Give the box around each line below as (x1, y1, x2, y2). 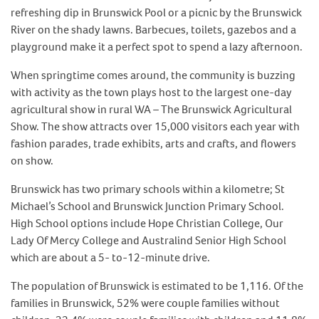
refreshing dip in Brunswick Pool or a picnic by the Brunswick (11, 5, 302, 20)
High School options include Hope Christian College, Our (11, 216, 283, 231)
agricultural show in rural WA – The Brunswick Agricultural (11, 102, 292, 117)
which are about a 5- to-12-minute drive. (11, 250, 210, 265)
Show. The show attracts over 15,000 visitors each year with (11, 119, 300, 134)
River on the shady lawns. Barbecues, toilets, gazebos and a (11, 22, 296, 37)
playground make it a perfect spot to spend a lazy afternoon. (11, 39, 303, 54)
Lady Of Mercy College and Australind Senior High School (11, 233, 286, 248)
